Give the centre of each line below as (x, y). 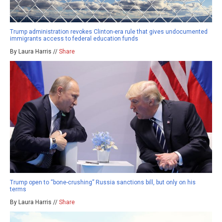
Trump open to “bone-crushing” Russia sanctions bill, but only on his (103, 183)
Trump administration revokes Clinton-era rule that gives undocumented (109, 31)
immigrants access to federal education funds (74, 38)
